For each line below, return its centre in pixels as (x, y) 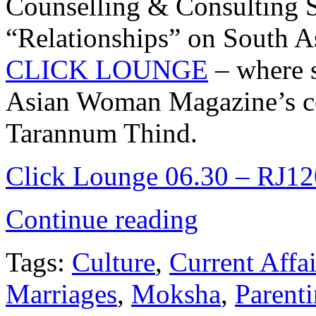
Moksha (176, 293)
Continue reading (102, 219)
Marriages (61, 293)
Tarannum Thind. (102, 133)
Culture (114, 262)
